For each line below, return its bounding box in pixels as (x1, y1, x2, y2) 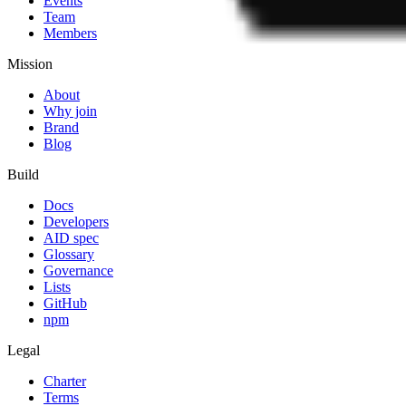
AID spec (43, 229, 99, 246)
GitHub (43, 295, 87, 311)
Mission (7, 55, 53, 72)
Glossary (43, 246, 94, 262)
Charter (43, 372, 86, 389)
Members (43, 24, 97, 41)
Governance (43, 262, 113, 278)
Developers (43, 213, 109, 229)
